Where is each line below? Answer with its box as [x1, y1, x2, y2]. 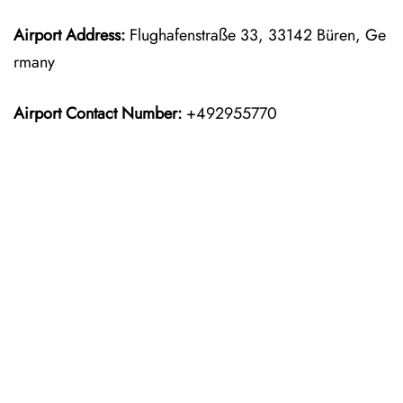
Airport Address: [13, 23, 125, 47]
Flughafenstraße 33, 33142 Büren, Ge [125, 23, 386, 47]
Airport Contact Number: [13, 102, 182, 125]
